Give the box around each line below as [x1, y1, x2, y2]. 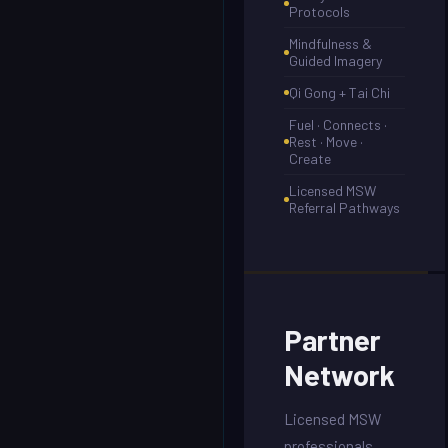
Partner [284, 322, 381, 357]
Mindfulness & [289, 35, 372, 52]
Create [289, 150, 331, 167]
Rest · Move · [289, 133, 363, 150]
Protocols [289, 3, 350, 20]
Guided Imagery [289, 52, 382, 69]
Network [284, 357, 395, 392]
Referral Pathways [289, 199, 400, 216]
